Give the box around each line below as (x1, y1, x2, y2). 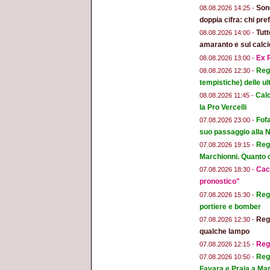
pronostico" (199, 177, 240, 186)
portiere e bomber (199, 202, 261, 211)
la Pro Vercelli (199, 102, 246, 111)
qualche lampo (199, 227, 250, 236)
